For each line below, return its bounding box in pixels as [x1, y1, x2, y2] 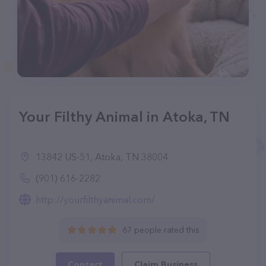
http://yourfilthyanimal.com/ [36, 194, 155, 205]
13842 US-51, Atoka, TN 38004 [36, 151, 168, 163]
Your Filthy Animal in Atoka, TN [19, 108, 230, 125]
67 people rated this [122, 224, 199, 235]
